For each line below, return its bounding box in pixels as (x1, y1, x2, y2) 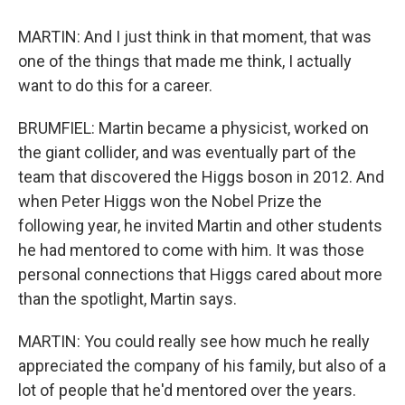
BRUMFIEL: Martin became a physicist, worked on (18, 118, 369, 137)
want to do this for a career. (18, 75, 212, 95)
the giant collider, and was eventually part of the (18, 142, 356, 162)
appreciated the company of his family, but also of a (18, 355, 386, 375)
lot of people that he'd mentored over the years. (18, 380, 356, 400)
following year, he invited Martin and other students (18, 215, 382, 235)
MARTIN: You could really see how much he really (18, 331, 370, 351)
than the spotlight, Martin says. (18, 288, 237, 308)
